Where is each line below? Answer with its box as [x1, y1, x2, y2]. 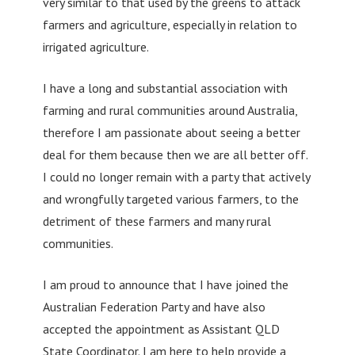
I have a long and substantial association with [42, 79, 288, 96]
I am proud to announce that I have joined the [42, 276, 288, 292]
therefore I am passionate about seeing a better [42, 124, 300, 140]
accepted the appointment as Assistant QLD [42, 320, 280, 337]
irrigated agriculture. [42, 38, 149, 55]
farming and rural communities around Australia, [42, 101, 297, 118]
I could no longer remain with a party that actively [42, 168, 310, 185]
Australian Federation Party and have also [42, 298, 265, 315]
